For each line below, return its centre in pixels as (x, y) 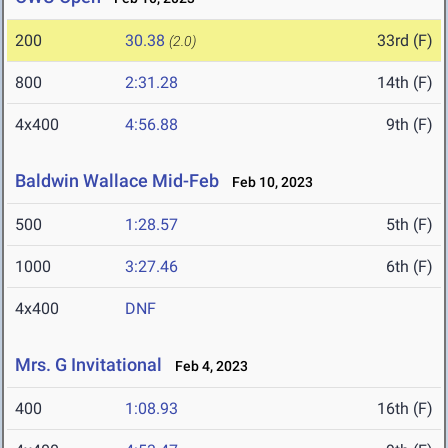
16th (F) (405, 409)
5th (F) (409, 225)
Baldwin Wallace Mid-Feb (117, 181)
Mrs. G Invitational (88, 365)
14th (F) (405, 83)
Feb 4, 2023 (207, 366)
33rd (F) (405, 41)
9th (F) (409, 125)
